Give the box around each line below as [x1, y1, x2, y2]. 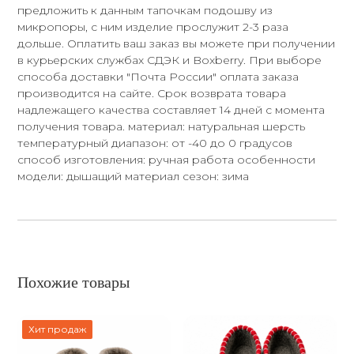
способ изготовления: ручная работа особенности [17, 152, 316, 167]
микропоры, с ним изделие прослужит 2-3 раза [17, 19, 289, 34]
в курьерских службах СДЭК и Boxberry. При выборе [17, 52, 322, 67]
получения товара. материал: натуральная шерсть [17, 119, 306, 134]
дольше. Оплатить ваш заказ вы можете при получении [17, 36, 336, 51]
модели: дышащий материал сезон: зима [17, 168, 250, 183]
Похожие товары [17, 273, 130, 291]
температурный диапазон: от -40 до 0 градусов [17, 135, 293, 150]
